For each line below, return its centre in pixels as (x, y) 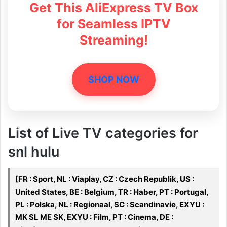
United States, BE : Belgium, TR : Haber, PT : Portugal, (112, 192)
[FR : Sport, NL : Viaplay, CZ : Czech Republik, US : (105, 179)
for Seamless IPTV (113, 24)
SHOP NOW (113, 79)
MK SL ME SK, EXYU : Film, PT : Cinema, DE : (94, 217)
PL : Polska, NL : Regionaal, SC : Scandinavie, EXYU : (110, 205)
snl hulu (34, 152)
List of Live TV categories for (103, 133)
